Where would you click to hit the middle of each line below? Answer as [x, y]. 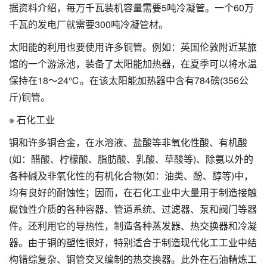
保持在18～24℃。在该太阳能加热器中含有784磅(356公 [129, 80]
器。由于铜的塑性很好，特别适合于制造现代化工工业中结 [133, 242]
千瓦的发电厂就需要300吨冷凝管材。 [89, 24]
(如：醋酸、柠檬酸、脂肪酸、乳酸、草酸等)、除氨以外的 [131, 159]
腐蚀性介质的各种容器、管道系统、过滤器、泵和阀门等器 [133, 209]
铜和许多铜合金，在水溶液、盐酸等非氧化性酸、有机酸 [128, 142]
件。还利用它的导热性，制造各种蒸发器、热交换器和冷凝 [133, 225]
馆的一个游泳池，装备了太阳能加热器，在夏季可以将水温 [133, 63]
